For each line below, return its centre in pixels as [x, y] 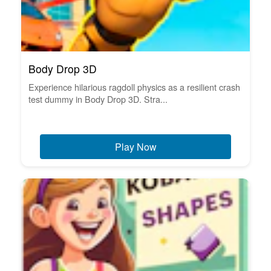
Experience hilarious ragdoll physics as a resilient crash [134, 87]
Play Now [135, 146]
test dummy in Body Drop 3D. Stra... [98, 99]
